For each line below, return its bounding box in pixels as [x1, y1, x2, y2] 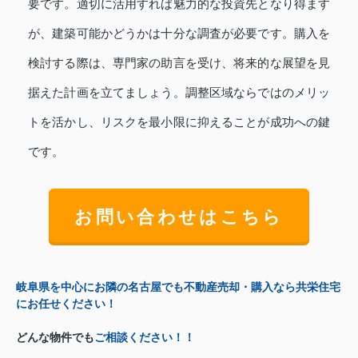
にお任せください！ [16, 297, 117, 311]
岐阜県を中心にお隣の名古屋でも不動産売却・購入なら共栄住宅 [16, 280, 340, 294]
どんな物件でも [16, 331, 94, 344]
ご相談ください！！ [94, 331, 195, 344]
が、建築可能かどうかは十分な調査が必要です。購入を [28, 26, 330, 40]
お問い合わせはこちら [74, 206, 284, 227]
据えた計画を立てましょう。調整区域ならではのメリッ [28, 86, 330, 99]
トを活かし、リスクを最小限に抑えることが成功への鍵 [28, 115, 330, 129]
